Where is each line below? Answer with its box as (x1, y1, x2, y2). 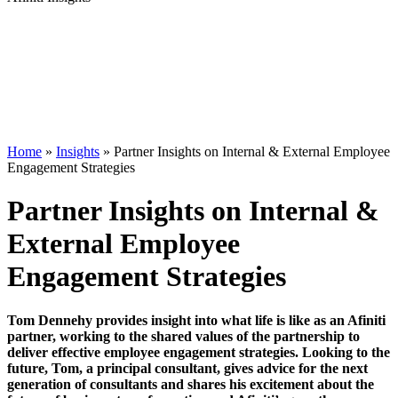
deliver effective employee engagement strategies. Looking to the (7, 344, 390, 360)
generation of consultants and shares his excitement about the (7, 376, 374, 392)
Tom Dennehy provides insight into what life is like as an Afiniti (7, 312, 386, 328)
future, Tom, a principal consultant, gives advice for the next (7, 360, 368, 376)
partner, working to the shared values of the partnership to (7, 328, 360, 344)
